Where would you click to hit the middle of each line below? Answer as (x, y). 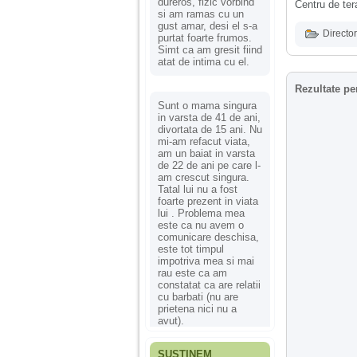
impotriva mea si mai (206, 261)
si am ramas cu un (201, 14)
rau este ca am (192, 273)
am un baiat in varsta (206, 153)
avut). (171, 320)
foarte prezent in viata (208, 201)
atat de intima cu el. (204, 61)
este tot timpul (191, 249)
